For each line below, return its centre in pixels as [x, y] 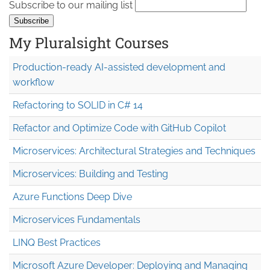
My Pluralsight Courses [89, 42]
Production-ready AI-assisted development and [119, 67]
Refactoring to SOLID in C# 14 [78, 105]
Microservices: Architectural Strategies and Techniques [134, 151]
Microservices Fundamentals [77, 219]
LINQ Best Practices [57, 242]
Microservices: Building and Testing [90, 174]
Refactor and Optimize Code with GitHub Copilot [119, 128]
